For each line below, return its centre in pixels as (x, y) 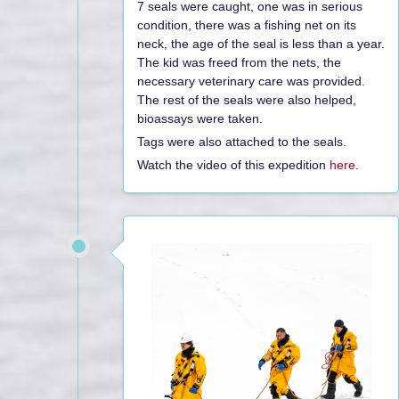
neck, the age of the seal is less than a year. (261, 43)
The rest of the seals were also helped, (247, 99)
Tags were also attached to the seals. (242, 141)
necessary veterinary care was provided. (251, 81)
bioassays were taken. (200, 118)
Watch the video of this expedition (233, 164)
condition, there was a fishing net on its (247, 24)
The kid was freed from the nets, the (239, 62)
